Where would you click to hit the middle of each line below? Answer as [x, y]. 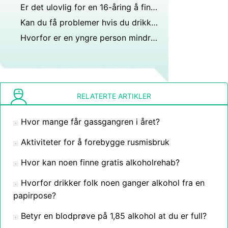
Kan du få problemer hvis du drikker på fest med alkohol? [154, 22]
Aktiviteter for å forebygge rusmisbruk [95, 142]
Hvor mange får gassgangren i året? [90, 122]
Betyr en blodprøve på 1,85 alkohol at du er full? [114, 216]
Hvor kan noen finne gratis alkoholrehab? [100, 162]
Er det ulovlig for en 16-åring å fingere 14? [154, 7]
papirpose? [35, 195]
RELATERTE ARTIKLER [114, 96]
